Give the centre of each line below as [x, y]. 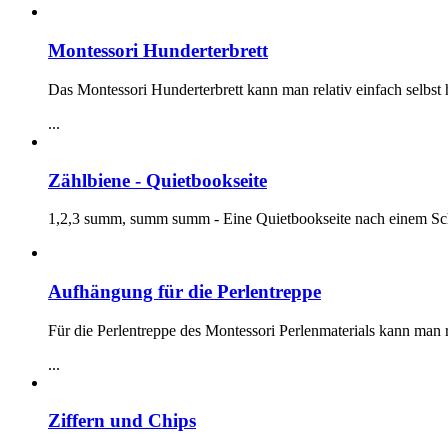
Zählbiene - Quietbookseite [157, 180]
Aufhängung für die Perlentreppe [184, 291]
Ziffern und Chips [122, 421]
